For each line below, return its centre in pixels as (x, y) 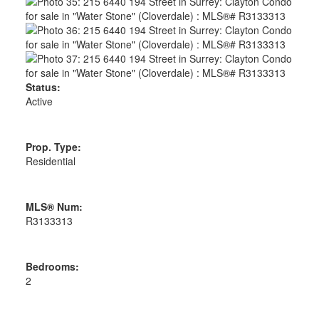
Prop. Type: (53, 146)
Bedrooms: (52, 266)
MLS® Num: (54, 206)
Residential (50, 161)
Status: (43, 87)
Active (39, 101)
